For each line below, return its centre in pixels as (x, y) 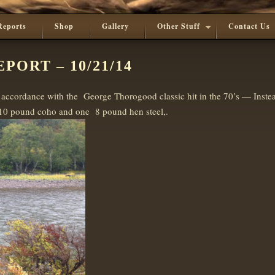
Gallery (115, 26)
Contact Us (249, 26)
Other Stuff (179, 26)
